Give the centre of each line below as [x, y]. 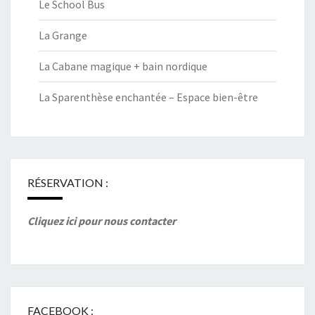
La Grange [63, 35]
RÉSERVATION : [68, 182]
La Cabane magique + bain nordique [123, 66]
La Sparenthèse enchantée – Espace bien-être [148, 97]
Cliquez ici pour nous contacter [102, 221]
